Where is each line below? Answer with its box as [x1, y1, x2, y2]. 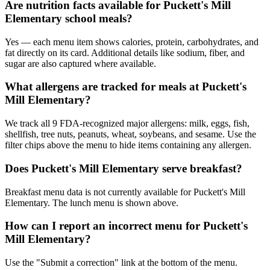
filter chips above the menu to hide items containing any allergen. [5, 140, 251, 151]
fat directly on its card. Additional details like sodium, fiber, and [5, 47, 245, 58]
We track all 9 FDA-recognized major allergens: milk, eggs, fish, [5, 118, 250, 129]
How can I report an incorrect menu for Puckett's [5, 219, 248, 233]
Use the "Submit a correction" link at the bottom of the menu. [5, 257, 237, 268]
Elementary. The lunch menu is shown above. [5, 197, 178, 208]
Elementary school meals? [5, 12, 133, 25]
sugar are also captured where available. [5, 58, 156, 69]
